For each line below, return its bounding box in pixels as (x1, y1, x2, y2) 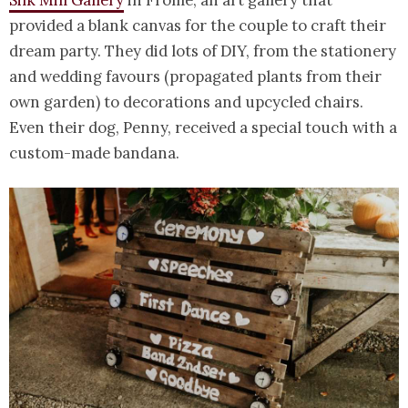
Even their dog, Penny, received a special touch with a (9, 117, 397, 138)
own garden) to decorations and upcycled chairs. (9, 92, 363, 113)
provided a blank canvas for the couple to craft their (9, 15, 386, 36)
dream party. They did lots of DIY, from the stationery (9, 41, 396, 62)
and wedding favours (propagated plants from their (9, 66, 382, 87)
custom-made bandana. (9, 143, 179, 164)
